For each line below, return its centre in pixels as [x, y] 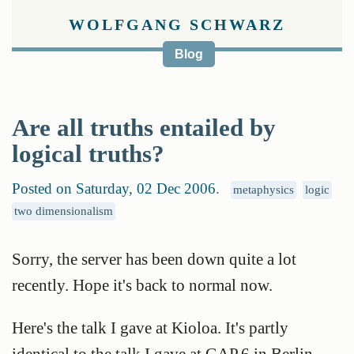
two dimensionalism [64, 211]
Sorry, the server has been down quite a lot [154, 258]
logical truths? [88, 154]
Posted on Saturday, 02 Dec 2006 [114, 188]
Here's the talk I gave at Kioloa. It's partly [150, 327]
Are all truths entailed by [144, 128]
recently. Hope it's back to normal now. [142, 284]
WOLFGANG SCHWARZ [177, 24]
